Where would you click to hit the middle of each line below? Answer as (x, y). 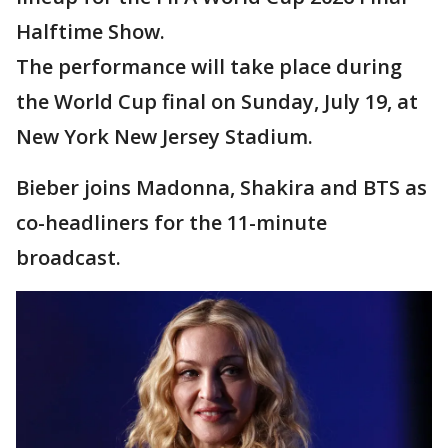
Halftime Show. (90, 32)
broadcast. (68, 258)
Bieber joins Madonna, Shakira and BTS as (221, 188)
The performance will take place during (209, 67)
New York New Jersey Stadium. (164, 137)
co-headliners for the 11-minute (171, 223)
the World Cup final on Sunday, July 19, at (217, 102)
